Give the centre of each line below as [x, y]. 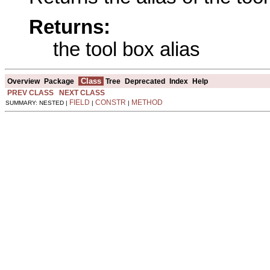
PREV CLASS [30, 93]
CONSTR [111, 102]
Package [59, 81]
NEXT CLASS [82, 93]
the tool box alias [127, 49]
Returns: [70, 27]
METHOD [147, 102]
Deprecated [145, 81]
